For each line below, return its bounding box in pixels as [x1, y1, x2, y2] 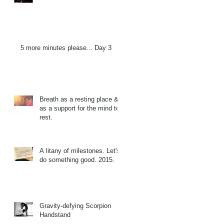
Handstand [39, 210, 70, 218]
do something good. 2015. [39, 155, 114, 163]
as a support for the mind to [39, 104, 119, 112]
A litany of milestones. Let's [39, 146, 120, 154]
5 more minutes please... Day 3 [20, 43, 111, 51]
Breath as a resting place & [39, 95, 118, 103]
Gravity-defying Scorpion [39, 201, 111, 209]
